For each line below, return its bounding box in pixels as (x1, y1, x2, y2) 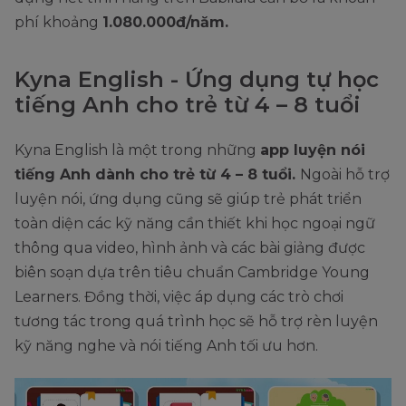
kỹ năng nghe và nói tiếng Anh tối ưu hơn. (14, 336, 318, 354)
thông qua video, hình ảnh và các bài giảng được (14, 238, 365, 256)
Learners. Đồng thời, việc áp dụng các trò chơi (14, 287, 343, 305)
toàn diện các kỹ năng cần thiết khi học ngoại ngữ (14, 214, 375, 232)
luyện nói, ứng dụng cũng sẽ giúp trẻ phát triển (14, 189, 362, 208)
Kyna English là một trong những (14, 140, 260, 159)
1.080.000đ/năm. (102, 13, 237, 31)
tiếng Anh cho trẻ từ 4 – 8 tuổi (14, 91, 361, 118)
